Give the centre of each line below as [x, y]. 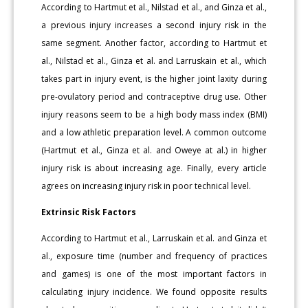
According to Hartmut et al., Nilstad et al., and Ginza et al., [154, 8]
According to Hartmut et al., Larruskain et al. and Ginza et [154, 239]
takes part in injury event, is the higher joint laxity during [154, 79]
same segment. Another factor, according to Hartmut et [154, 43]
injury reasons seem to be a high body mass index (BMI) [154, 115]
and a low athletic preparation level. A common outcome [154, 133]
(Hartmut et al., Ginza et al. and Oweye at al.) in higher [154, 151]
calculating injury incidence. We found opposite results [154, 292]
